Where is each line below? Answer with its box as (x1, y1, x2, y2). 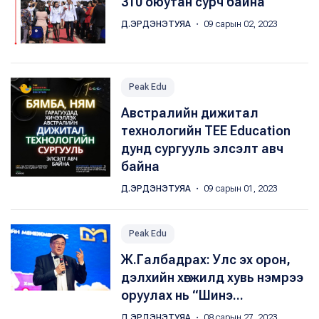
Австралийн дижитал (121, 105, 258, 120)
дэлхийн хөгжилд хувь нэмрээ (121, 270, 303, 285)
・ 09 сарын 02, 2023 (193, 19, 278, 29)
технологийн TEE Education (121, 123, 291, 138)
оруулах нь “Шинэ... (121, 288, 244, 303)
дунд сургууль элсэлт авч (121, 141, 283, 156)
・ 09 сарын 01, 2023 (193, 184, 278, 194)
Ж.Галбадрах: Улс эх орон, (121, 252, 291, 267)
